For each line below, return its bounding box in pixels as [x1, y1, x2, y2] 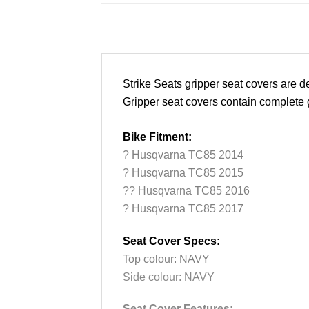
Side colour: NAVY [123, 270, 215, 283]
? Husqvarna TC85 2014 [123, 149, 243, 161]
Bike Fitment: [123, 131, 192, 143]
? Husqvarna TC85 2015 [123, 167, 243, 179]
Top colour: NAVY [123, 252, 210, 265]
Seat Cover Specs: [123, 235, 220, 247]
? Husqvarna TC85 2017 [123, 203, 243, 215]
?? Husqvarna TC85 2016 [123, 185, 250, 197]
